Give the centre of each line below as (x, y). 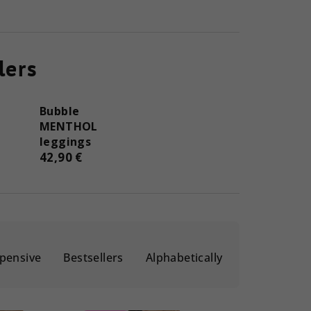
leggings (66, 141)
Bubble (60, 111)
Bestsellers (93, 257)
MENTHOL (69, 126)
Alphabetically (184, 257)
